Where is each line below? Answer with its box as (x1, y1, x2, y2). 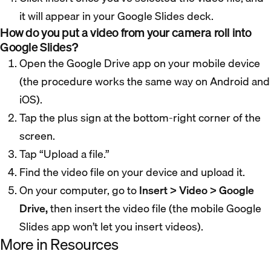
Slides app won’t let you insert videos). (19, 217, 203, 235)
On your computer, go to (19, 181, 139, 199)
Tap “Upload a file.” (19, 145, 112, 163)
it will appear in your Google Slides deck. (19, 7, 216, 25)
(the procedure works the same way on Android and (19, 72, 270, 90)
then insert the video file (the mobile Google (48, 199, 261, 217)
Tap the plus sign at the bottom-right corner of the (19, 108, 261, 126)
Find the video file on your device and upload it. (19, 163, 247, 181)
